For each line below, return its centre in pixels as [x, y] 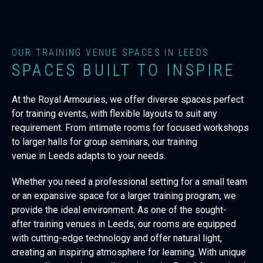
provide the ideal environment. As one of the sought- [119, 210]
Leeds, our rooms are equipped [172, 224]
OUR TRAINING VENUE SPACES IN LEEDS [111, 53]
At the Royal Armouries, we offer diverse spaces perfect [128, 100]
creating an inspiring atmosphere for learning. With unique [129, 252]
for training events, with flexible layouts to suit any [114, 114]
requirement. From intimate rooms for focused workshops [130, 128]
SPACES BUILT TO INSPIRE [124, 70]
